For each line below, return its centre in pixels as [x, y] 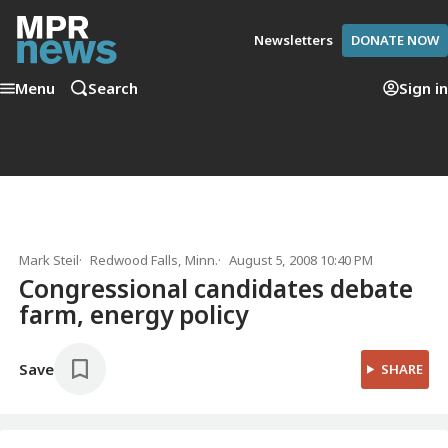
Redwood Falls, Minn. [154, 260]
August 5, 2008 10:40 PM [301, 260]
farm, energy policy [134, 315]
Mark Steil [49, 260]
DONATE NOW [395, 39]
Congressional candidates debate [216, 289]
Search [113, 87]
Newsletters [293, 39]
